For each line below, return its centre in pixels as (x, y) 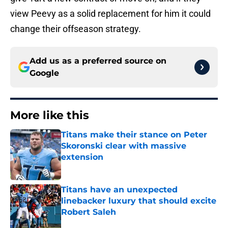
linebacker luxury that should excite (139, 201)
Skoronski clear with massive (124, 146)
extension (82, 157)
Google (44, 73)
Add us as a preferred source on (98, 61)
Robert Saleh (89, 212)
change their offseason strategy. (76, 29)
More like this (50, 116)
